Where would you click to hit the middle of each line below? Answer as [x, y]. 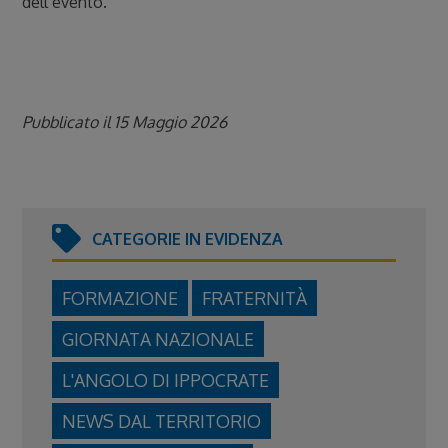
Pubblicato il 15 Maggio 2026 [125, 122]
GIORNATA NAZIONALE [158, 339]
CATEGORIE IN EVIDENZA [188, 239]
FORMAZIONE [120, 298]
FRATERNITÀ [255, 298]
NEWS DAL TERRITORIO [162, 421]
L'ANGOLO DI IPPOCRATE [166, 380]
